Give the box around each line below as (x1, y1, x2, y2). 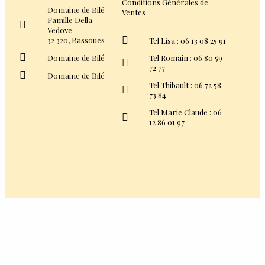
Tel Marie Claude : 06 (149, 107, 222, 118)
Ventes (121, 7, 146, 18)
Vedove (47, 25, 72, 35)
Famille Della (47, 15, 92, 25)
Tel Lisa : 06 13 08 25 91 (149, 35, 227, 46)
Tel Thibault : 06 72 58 (149, 80, 222, 91)
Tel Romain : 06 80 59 (149, 53, 223, 63)
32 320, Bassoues (47, 35, 105, 46)
